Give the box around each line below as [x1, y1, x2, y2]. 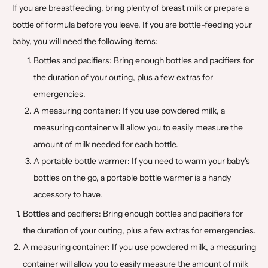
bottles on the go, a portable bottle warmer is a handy [33, 172, 231, 183]
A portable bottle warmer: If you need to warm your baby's [33, 155, 250, 166]
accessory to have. [33, 188, 102, 200]
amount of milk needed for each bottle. [33, 138, 178, 150]
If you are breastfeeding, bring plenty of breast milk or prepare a [12, 2, 249, 13]
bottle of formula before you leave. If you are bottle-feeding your [12, 19, 252, 30]
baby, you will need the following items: [12, 35, 158, 47]
